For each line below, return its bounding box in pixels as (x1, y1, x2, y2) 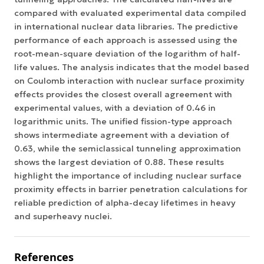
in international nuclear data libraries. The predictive (14, 21, 238, 32)
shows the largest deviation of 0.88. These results (14, 156, 224, 167)
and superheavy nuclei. (14, 210, 112, 222)
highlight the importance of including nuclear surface (14, 170, 242, 181)
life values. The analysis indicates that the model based (14, 61, 249, 72)
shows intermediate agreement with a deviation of (14, 129, 229, 140)
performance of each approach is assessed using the (14, 34, 237, 45)
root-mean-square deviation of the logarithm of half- (14, 48, 240, 59)
